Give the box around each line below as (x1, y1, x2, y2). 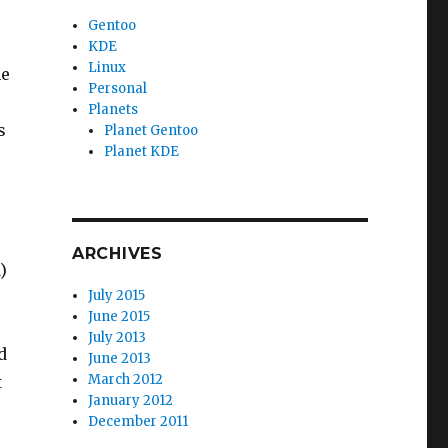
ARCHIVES (71, 244, 163, 263)
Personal (88, 80, 148, 97)
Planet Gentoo (104, 122, 199, 139)
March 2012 (88, 371, 164, 388)
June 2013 (88, 350, 152, 367)
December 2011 (88, 413, 189, 430)
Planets (88, 101, 139, 118)
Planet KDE (104, 143, 180, 160)
